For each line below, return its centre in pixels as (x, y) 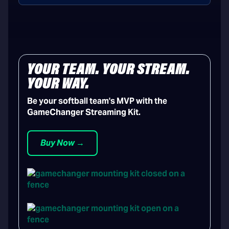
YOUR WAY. (58, 84)
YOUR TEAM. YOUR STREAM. (109, 70)
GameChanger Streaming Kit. (84, 112)
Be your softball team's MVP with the (97, 101)
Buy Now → (62, 143)
